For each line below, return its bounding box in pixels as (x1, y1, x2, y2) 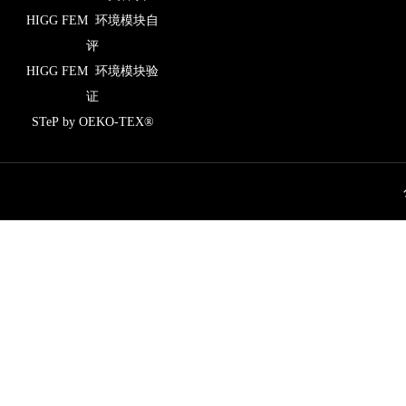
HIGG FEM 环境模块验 (26, 63, 159, 78)
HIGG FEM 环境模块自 (26, 13, 159, 27)
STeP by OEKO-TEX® (32, 114, 154, 129)
